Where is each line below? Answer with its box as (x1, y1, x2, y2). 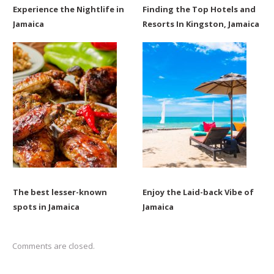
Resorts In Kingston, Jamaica (142, 18, 259, 30)
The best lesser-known (12, 187, 107, 198)
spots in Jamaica (12, 201, 80, 213)
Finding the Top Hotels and (142, 4, 256, 15)
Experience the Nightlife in (12, 4, 124, 15)
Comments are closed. (12, 240, 95, 252)
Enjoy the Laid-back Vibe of (142, 187, 254, 198)
